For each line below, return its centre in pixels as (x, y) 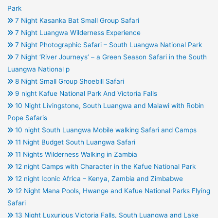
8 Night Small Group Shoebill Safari (68, 82)
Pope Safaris (27, 118)
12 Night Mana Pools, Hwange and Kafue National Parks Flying (111, 191)
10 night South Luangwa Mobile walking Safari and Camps (105, 130)
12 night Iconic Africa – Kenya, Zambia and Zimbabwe (98, 179)
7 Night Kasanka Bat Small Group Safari (76, 21)
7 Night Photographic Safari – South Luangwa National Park (107, 45)
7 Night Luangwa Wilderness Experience (77, 33)
